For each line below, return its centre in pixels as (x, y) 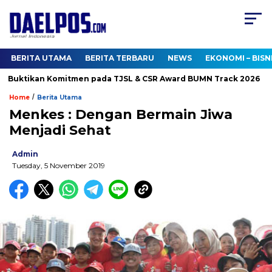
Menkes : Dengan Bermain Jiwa (121, 115)
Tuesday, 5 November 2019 (59, 166)
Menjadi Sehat (60, 131)
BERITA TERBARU (120, 58)
